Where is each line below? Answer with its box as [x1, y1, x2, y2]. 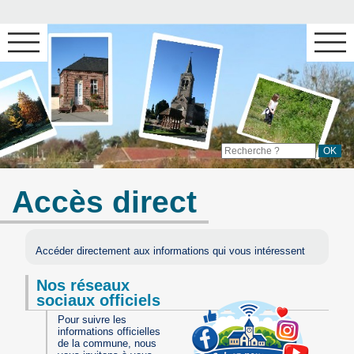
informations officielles [58, 326, 161, 338]
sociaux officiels [36, 291, 161, 309]
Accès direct [12, 185, 198, 220]
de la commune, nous [58, 337, 157, 350]
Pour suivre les [58, 314, 127, 326]
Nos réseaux [36, 276, 130, 294]
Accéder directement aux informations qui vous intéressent [36, 244, 306, 257]
